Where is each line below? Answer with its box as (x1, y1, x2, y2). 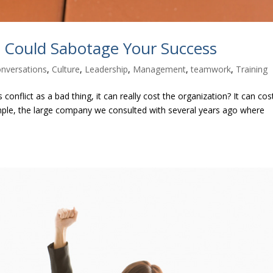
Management (133, 63, 186, 76)
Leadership (85, 63, 129, 76)
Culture (52, 63, 80, 76)
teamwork (191, 63, 232, 76)
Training (236, 63, 268, 76)
